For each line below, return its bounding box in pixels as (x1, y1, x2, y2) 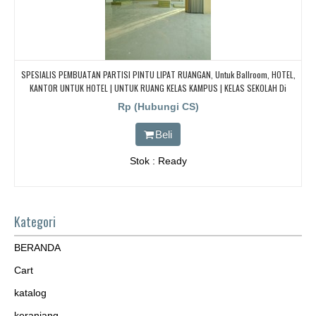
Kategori (14, 212, 56, 231)
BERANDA (14, 242, 61, 254)
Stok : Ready (129, 155, 187, 167)
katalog (14, 287, 47, 299)
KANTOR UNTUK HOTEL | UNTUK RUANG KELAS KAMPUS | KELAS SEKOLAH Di (30, 82, 286, 95)
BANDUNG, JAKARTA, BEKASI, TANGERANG (87, 95, 229, 108)
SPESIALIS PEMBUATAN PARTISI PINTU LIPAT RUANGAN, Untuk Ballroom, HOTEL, (20, 68, 296, 81)
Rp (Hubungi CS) (117, 101, 199, 113)
